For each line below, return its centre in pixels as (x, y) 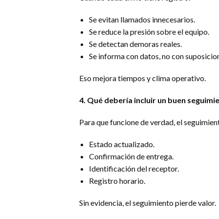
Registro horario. (117, 181)
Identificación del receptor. (134, 168)
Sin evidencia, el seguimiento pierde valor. (148, 203)
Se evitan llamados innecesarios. (142, 19)
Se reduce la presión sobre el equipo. (149, 32)
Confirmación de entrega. (131, 156)
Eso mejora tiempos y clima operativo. (142, 78)
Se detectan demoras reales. (135, 44)
